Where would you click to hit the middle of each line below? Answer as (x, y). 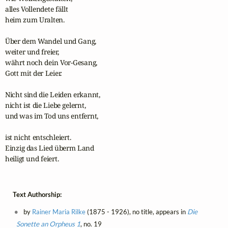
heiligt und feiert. (32, 159)
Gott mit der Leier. (33, 73)
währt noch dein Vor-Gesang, (51, 63)
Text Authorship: (37, 195)
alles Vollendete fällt (36, 9)
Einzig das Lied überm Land (49, 148)
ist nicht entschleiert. (38, 137)
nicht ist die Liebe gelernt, (45, 105)
